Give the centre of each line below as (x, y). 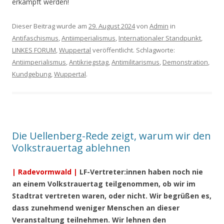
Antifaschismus (35, 38)
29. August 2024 (112, 26)
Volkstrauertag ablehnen (71, 148)
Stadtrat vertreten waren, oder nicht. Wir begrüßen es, (112, 196)
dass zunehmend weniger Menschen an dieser (96, 208)
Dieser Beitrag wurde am (50, 26)
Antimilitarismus (135, 62)
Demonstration (185, 62)
